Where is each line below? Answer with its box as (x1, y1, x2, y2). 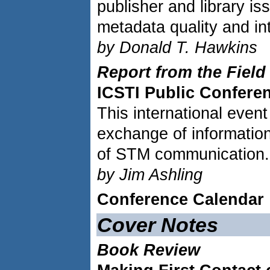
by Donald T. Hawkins (97, 39, 257, 57)
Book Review (97, 241, 200, 259)
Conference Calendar (97, 190, 264, 209)
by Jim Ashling (97, 166, 202, 184)
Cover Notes (97, 213, 218, 236)
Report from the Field (97, 63, 266, 81)
